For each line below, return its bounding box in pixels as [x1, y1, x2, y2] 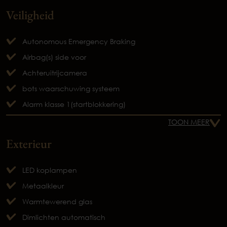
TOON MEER [168, 118, 210, 127]
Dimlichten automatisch [22, 213, 105, 222]
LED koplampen [22, 166, 77, 175]
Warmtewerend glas [22, 197, 92, 206]
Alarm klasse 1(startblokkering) [22, 100, 126, 109]
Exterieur [6, 135, 52, 152]
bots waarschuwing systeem [22, 84, 120, 93]
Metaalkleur [22, 181, 64, 191]
